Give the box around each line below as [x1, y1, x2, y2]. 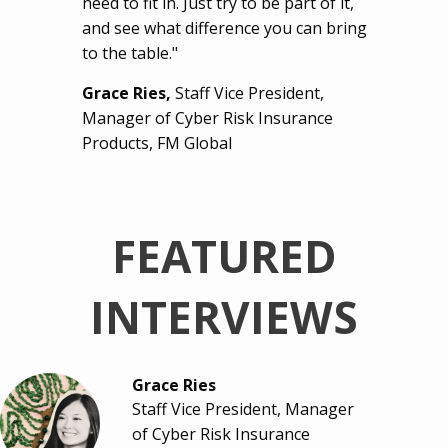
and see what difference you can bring [82, 17, 368, 40]
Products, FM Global [82, 132, 233, 155]
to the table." [82, 42, 179, 65]
